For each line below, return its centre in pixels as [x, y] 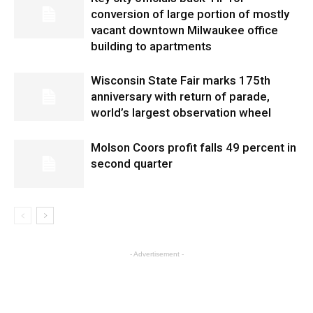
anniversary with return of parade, [180, 96]
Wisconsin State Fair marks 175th [181, 80]
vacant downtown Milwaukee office [184, 30]
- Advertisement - [156, 254]
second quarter [132, 163]
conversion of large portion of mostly [190, 14]
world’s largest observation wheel [181, 112]
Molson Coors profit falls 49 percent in [194, 147]
